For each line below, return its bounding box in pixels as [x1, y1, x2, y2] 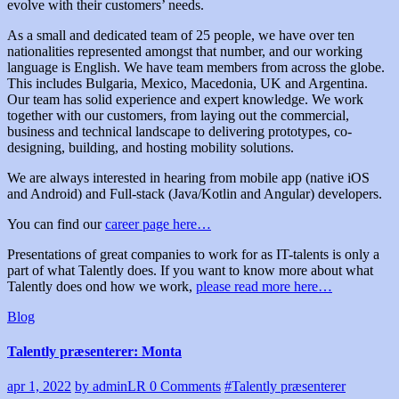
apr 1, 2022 [7, 379, 71, 395]
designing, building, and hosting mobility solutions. [7, 139, 294, 155]
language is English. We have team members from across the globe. [7, 59, 385, 75]
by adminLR [75, 379, 150, 395]
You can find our [7, 216, 105, 232]
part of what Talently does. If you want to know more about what [7, 262, 373, 278]
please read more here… [196, 278, 332, 294]
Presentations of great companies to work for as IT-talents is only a [7, 246, 379, 262]
